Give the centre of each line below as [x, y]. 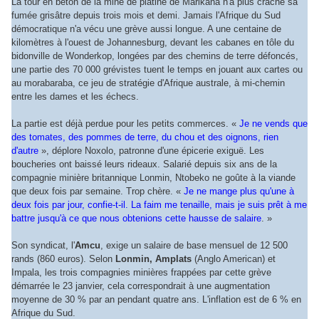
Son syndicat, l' [43, 245]
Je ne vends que [273, 123]
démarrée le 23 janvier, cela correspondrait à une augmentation [141, 286]
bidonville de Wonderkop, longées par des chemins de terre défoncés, [155, 56]
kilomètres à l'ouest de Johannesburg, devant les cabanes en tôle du [153, 42]
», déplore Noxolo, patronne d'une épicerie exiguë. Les [151, 150]
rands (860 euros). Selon [63, 258]
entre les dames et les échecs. [75, 96]
